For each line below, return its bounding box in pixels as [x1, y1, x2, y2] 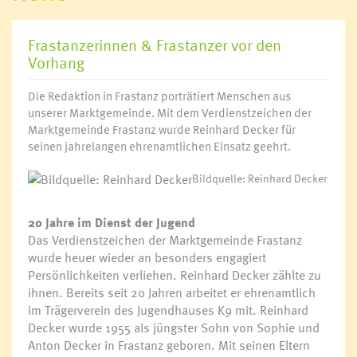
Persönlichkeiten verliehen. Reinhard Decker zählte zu [28, 265, 321, 284]
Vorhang [28, 50, 84, 74]
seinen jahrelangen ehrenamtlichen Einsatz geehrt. [28, 137, 291, 155]
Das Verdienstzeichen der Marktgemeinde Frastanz [28, 230, 302, 249]
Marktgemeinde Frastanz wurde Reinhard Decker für [28, 120, 296, 138]
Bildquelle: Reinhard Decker [192, 170, 328, 186]
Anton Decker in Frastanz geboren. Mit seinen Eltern [28, 335, 310, 355]
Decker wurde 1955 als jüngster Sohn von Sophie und [28, 318, 320, 337]
